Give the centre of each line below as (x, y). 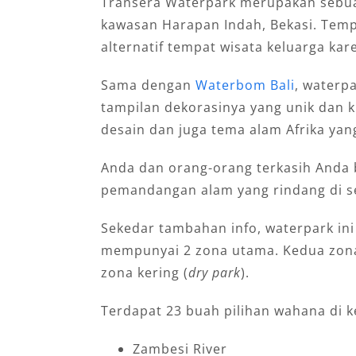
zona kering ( (144, 272)
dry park (214, 272)
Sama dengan (148, 85)
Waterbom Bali (245, 85)
